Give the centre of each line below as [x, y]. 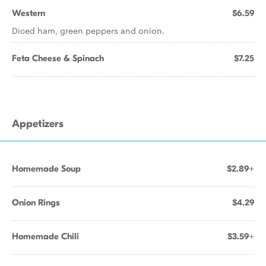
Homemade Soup [46, 169]
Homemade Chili [45, 236]
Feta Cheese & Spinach [58, 58]
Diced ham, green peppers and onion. [88, 30]
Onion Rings [36, 202]
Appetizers [38, 124]
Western [28, 13]
